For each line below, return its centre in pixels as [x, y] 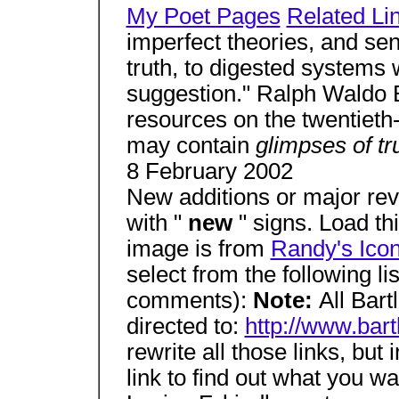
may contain [191, 146]
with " [157, 223]
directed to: [185, 326]
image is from [198, 249]
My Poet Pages [203, 16]
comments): [189, 301]
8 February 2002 [209, 171]
